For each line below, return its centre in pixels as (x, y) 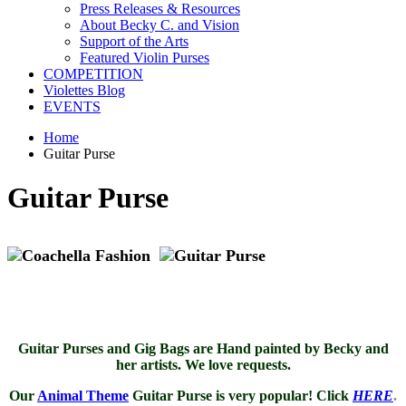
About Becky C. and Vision (159, 25)
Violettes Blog (84, 90)
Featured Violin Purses (145, 58)
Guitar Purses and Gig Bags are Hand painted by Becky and (203, 348)
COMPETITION (93, 74)
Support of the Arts (134, 41)
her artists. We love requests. (203, 364)
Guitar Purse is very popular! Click (239, 395)
